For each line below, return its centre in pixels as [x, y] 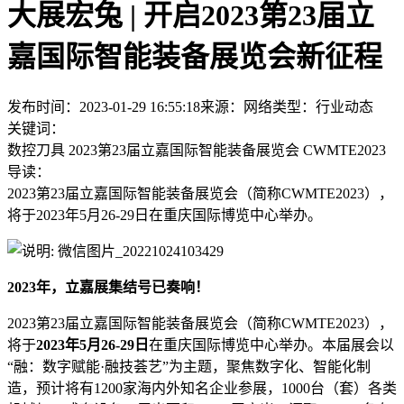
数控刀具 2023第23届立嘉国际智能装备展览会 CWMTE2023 [197, 150]
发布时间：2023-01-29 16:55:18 [104, 106]
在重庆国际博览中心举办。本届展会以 [271, 344]
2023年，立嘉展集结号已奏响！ [108, 287]
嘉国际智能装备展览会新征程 [195, 57]
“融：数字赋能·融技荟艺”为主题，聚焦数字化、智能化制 [189, 366]
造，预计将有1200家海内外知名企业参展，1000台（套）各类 [202, 388]
